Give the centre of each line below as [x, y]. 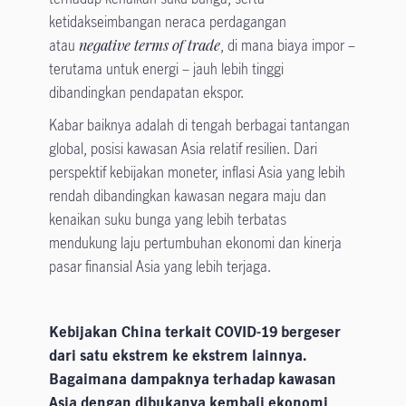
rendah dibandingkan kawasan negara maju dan [187, 196]
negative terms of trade [149, 46]
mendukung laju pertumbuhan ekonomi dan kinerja [195, 243]
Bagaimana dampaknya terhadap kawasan [192, 379]
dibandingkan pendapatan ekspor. [146, 93]
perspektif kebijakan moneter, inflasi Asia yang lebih [197, 173]
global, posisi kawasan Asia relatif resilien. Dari [183, 149]
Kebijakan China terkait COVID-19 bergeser [194, 332]
